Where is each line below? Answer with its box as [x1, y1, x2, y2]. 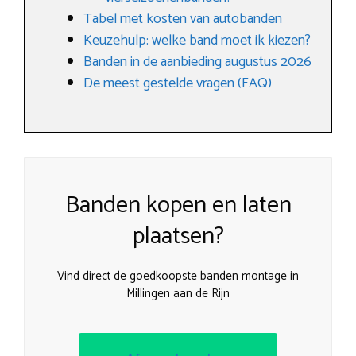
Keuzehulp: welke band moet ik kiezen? [83, 29, 311, 52]
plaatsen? [132, 217, 224, 256]
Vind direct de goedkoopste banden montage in [57, 266, 299, 286]
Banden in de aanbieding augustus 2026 [83, 50, 311, 74]
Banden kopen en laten [64, 186, 292, 225]
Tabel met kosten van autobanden [83, 7, 282, 31]
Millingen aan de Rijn [126, 284, 230, 304]
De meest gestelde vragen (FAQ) [83, 72, 272, 95]
